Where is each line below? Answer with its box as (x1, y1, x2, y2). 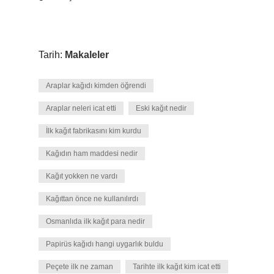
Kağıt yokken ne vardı (46, 172, 117, 180)
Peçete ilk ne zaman (46, 262, 113, 271)
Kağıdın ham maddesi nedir (46, 149, 138, 158)
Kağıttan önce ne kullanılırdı (46, 194, 138, 203)
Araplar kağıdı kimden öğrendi (46, 81, 146, 90)
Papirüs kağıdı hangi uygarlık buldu (46, 240, 163, 248)
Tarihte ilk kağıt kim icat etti (133, 262, 221, 271)
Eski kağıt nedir (136, 104, 187, 113)
